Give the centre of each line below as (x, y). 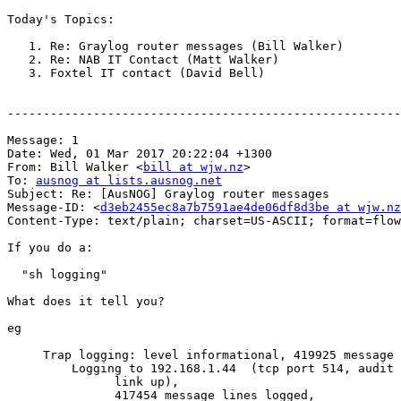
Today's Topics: (61, 20)
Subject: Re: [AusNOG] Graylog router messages (168, 194)
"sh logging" (14, 275)
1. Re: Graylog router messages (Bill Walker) (18, 47)
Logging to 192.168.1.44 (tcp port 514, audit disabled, (39, 369)
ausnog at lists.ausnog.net (129, 181)
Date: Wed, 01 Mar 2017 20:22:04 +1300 (140, 154)
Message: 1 (43, 141)
